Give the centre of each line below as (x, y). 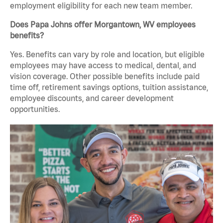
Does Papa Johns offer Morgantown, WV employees (103, 25)
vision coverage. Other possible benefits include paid (105, 76)
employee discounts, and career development (92, 98)
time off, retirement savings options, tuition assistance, (109, 87)
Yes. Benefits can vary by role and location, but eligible (107, 55)
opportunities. (35, 109)
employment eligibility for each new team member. (101, 6)
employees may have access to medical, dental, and (103, 65)
